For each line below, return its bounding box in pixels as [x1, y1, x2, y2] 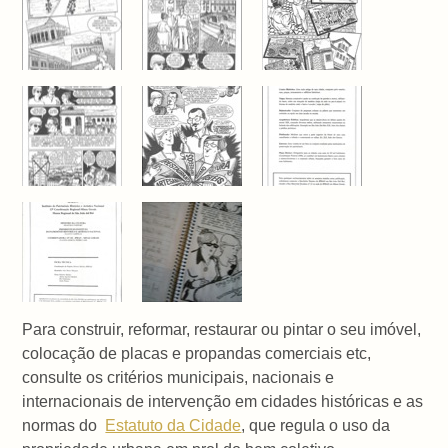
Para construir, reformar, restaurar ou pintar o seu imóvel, [22, 320, 422, 338]
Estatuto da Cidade [105, 416, 242, 434]
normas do [22, 416, 106, 434]
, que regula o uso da [241, 416, 391, 434]
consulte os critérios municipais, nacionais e [22, 368, 335, 386]
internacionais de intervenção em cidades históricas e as [22, 392, 424, 410]
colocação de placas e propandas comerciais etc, [22, 344, 372, 362]
